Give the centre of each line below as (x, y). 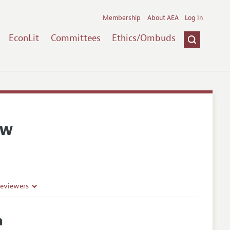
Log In (194, 18)
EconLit (24, 38)
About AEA (163, 18)
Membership (122, 18)
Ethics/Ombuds (144, 38)
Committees (75, 38)
